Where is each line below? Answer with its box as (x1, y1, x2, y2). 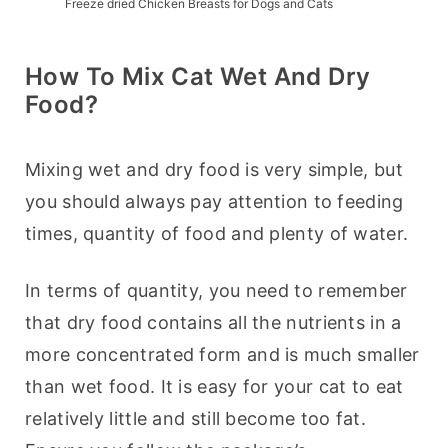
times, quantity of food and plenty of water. (25, 223, 409, 245)
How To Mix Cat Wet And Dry (25, 62, 371, 92)
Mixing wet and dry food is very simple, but (25, 159, 403, 181)
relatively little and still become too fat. (25, 408, 366, 430)
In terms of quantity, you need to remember (25, 280, 408, 302)
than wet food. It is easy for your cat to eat (25, 376, 404, 398)
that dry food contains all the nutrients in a (25, 312, 402, 334)
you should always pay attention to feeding (25, 191, 404, 213)
